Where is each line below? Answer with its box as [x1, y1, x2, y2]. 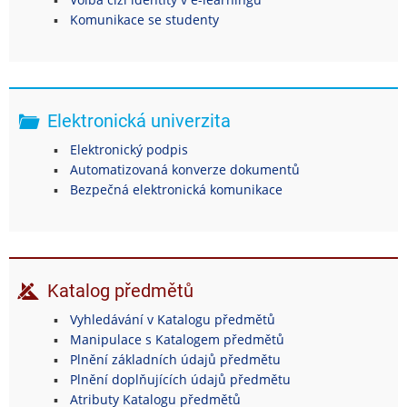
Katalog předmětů [47, 279, 194, 302]
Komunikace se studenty [69, 10, 219, 28]
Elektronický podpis [69, 140, 188, 158]
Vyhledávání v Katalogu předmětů [69, 310, 275, 328]
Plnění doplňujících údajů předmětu [69, 370, 291, 388]
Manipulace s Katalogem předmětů [69, 330, 284, 348]
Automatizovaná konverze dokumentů [69, 160, 300, 178]
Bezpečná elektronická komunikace [69, 180, 283, 198]
